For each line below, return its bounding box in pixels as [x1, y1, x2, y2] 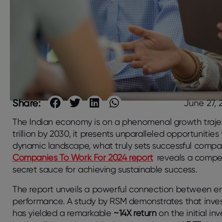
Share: [12, 97, 41, 110]
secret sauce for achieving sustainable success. [12, 164, 197, 175]
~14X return [113, 208, 157, 219]
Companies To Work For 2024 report [12, 152, 153, 163]
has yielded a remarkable [12, 208, 114, 219]
